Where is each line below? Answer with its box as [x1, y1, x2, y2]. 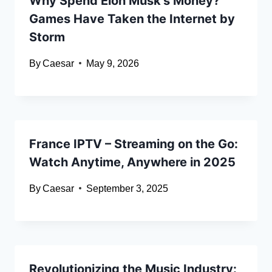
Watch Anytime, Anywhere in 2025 [29, 154, 236, 169]
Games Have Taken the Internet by [29, 11, 235, 26]
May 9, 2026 [86, 58, 140, 69]
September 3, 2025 [86, 183, 169, 194]
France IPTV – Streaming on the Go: [29, 136, 238, 151]
